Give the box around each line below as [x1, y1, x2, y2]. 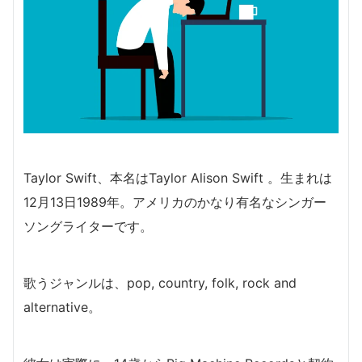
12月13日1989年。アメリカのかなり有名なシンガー [23, 194, 326, 211]
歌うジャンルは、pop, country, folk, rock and [23, 275, 297, 292]
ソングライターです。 [23, 218, 153, 235]
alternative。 [23, 299, 101, 316]
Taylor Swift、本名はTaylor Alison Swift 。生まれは [23, 170, 332, 187]
